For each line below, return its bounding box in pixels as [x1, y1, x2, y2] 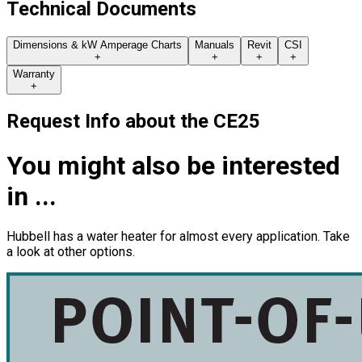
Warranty [13, 67, 55, 80]
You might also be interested [6, 149, 340, 181]
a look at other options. [6, 244, 135, 260]
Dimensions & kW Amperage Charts [13, 38, 182, 51]
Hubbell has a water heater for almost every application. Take [6, 229, 350, 245]
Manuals [195, 38, 234, 51]
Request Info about [6, 110, 180, 133]
